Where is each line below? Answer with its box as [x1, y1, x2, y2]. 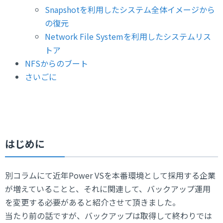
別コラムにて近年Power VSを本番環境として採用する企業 [5, 169, 216, 181]
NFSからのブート [25, 57, 88, 70]
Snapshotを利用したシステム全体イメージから [45, 3, 215, 16]
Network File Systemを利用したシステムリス [45, 30, 211, 43]
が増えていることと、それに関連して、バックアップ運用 [5, 182, 211, 195]
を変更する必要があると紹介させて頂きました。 [5, 196, 180, 208]
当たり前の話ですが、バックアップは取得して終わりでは [5, 209, 212, 222]
